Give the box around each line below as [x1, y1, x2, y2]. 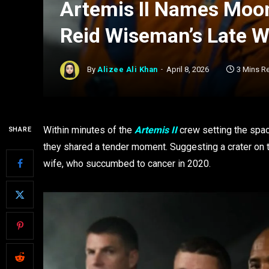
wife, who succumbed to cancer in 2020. [43, 158, 211, 169]
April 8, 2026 [166, 65, 209, 74]
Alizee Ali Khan [97, 65, 158, 74]
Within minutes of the [43, 124, 134, 136]
